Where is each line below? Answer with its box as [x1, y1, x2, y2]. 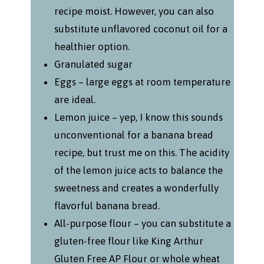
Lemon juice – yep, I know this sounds [54, 111, 223, 124]
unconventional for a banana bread [54, 129, 213, 141]
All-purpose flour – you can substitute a [54, 217, 231, 230]
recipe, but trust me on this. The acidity [54, 147, 229, 159]
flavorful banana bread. [54, 200, 160, 212]
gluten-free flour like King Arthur [54, 235, 203, 247]
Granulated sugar [54, 58, 133, 71]
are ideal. [54, 94, 95, 106]
